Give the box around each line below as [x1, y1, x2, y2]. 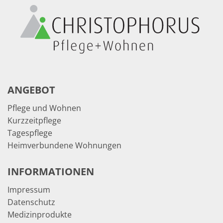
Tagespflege [7, 127, 52, 139]
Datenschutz [7, 197, 55, 208]
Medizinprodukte [7, 209, 72, 221]
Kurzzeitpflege [7, 115, 61, 126]
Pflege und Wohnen [7, 103, 81, 114]
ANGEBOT [7, 83, 55, 97]
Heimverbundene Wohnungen [7, 140, 121, 151]
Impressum [7, 184, 50, 196]
